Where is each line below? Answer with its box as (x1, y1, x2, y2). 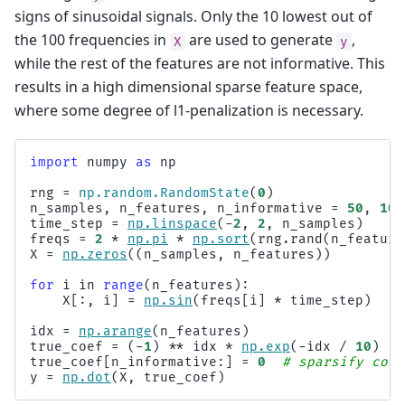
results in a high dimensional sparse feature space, (14, 77, 363, 98)
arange (103, 323, 152, 339)
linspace (152, 215, 217, 231)
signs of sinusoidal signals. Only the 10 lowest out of (14, 6, 372, 27)
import (30, 154, 79, 170)
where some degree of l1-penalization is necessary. (14, 100, 363, 121)
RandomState (160, 184, 250, 201)
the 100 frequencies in (14, 30, 170, 51)
